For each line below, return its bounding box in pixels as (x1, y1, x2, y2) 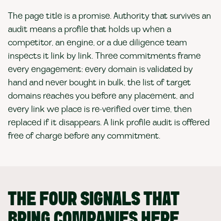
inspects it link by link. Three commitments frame (8, 50, 201, 62)
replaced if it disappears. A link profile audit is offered (8, 116, 210, 129)
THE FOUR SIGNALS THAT (8, 190, 180, 209)
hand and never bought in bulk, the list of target (8, 76, 191, 89)
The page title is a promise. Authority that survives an (8, 10, 211, 22)
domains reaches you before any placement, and (8, 90, 194, 102)
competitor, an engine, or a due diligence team (8, 37, 187, 49)
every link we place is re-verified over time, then (8, 103, 192, 115)
